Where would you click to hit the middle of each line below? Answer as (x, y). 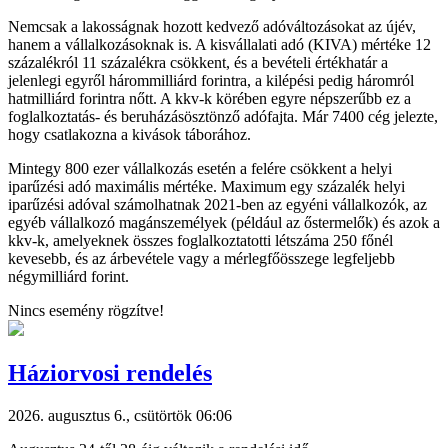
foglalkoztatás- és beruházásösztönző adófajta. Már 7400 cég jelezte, (223, 116)
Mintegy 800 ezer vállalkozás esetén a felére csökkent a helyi (200, 168)
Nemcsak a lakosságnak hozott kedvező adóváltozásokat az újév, (212, 26)
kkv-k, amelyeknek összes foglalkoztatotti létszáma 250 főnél (200, 240)
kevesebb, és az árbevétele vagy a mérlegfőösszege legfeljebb (201, 258)
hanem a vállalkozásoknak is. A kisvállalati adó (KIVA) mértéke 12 (219, 44)
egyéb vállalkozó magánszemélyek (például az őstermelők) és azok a (224, 222)
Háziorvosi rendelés (110, 372)
